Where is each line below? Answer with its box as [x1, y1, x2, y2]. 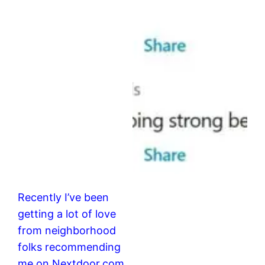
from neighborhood [18, 224, 117, 237]
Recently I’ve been [18, 191, 109, 203]
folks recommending [18, 241, 121, 253]
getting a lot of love [18, 208, 117, 220]
